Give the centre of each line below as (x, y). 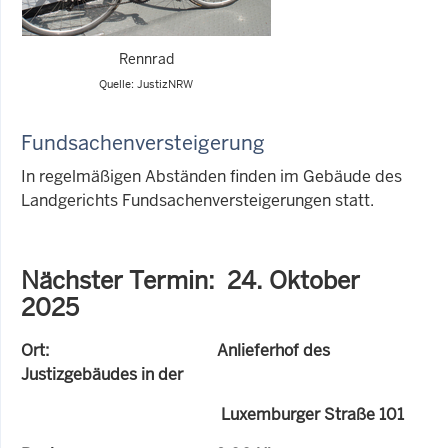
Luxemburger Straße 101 (212, 414)
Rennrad (146, 59)
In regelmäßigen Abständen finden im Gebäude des (211, 176)
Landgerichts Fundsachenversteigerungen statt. (197, 200)
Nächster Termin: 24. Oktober (190, 280)
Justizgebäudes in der (102, 374)
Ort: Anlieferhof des (175, 350)
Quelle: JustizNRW (146, 83)
